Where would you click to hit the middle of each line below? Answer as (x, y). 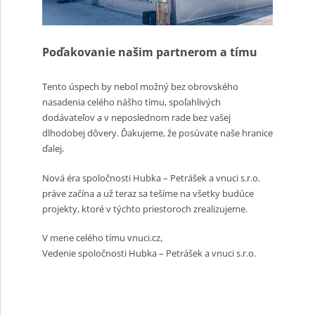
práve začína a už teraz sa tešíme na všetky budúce (148, 193)
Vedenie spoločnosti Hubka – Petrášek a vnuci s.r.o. (149, 253)
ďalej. (53, 149)
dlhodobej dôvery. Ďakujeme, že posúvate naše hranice (157, 133)
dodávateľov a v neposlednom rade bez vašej (136, 118)
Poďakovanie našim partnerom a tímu (150, 52)
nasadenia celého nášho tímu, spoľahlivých (131, 102)
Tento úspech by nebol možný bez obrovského (140, 87)
